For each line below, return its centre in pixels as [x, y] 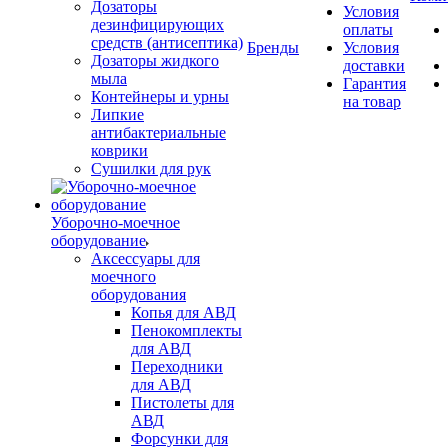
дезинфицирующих [157, 24]
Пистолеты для [182, 402]
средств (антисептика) [167, 42]
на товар [372, 101]
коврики [119, 150]
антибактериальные [158, 132]
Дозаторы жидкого [155, 60]
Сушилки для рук [151, 168]
